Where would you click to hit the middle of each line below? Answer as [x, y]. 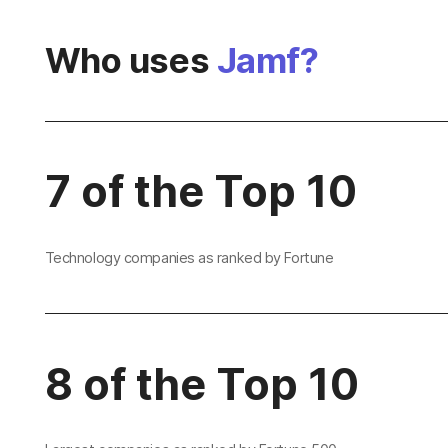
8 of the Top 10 [201, 383]
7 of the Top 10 [200, 191]
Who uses [130, 60]
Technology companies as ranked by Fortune [189, 257]
